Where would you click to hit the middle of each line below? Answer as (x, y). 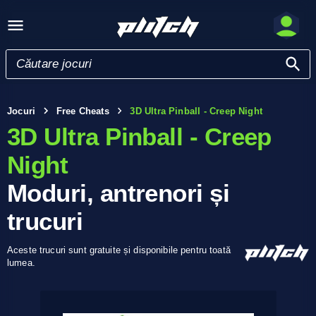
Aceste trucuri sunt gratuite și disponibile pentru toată (119, 250)
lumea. (21, 263)
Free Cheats (83, 111)
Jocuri (22, 111)
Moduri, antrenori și (119, 193)
